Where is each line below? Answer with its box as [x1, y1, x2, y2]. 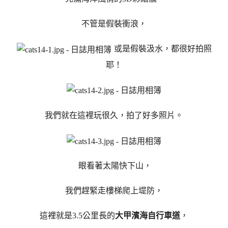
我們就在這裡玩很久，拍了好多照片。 [45, 111, 183, 120]
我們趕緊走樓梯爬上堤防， [65, 186, 163, 195]
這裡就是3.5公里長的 [40, 211, 115, 220]
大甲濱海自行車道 [115, 211, 180, 220]
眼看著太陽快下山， [76, 161, 152, 170]
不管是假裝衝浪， [81, 19, 147, 28]
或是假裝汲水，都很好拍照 [113, 44, 212, 53]
